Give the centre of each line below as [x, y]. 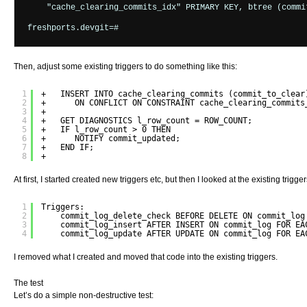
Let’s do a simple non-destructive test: [84, 295]
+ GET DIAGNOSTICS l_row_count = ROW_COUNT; [147, 121]
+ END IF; [67, 148]
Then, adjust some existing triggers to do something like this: [125, 66]
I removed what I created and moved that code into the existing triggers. [146, 257]
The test [28, 283]
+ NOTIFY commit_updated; [111, 139]
